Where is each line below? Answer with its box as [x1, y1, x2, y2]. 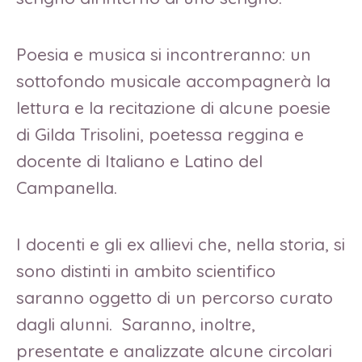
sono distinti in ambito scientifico [16, 259, 276, 281]
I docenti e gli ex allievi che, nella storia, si [16, 233, 345, 255]
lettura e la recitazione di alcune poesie [16, 97, 330, 119]
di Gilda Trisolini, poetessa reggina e [16, 124, 304, 145]
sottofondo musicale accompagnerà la [16, 70, 330, 92]
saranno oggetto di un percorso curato [16, 286, 333, 308]
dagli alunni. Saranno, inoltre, [16, 313, 255, 335]
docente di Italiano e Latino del [16, 150, 263, 172]
